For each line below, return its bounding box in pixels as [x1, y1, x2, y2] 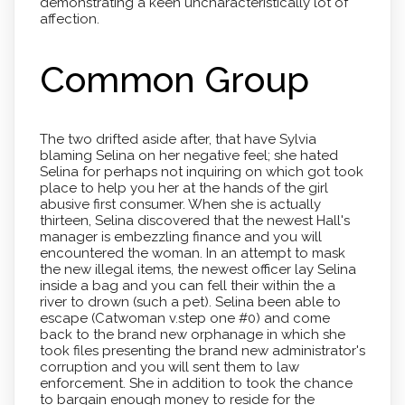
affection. [39, 11, 99, 28]
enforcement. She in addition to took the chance [39, 374, 353, 391]
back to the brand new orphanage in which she [39, 325, 345, 343]
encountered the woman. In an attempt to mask [39, 244, 345, 261]
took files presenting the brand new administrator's [39, 342, 365, 359]
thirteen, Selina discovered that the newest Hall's [39, 212, 350, 229]
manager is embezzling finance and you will [39, 228, 322, 245]
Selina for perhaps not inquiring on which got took [39, 163, 363, 180]
